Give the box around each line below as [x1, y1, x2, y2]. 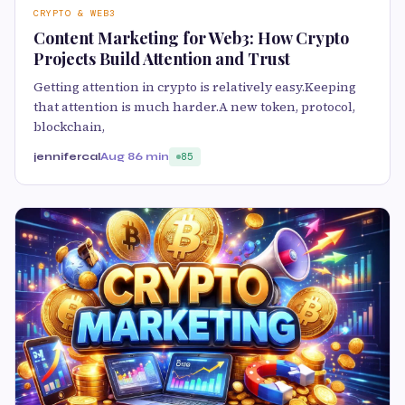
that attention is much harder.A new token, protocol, [33, 97, 355, 116]
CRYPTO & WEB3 [33, 6, 116, 19]
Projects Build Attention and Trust [33, 47, 290, 70]
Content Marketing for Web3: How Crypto [33, 26, 349, 49]
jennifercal [33, 149, 100, 163]
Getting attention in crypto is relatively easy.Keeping [33, 77, 356, 96]
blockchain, [33, 117, 105, 136]
